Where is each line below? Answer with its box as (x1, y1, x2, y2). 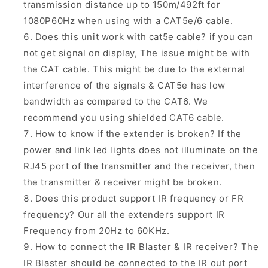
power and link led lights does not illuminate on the (23, 144, 258, 156)
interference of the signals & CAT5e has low (23, 80, 226, 92)
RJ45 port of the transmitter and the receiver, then (23, 160, 255, 172)
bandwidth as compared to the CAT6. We (23, 96, 208, 108)
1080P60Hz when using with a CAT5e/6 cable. (23, 15, 233, 27)
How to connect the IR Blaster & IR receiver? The (35, 241, 259, 253)
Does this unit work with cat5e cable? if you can (35, 31, 254, 43)
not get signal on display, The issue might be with (23, 47, 251, 59)
